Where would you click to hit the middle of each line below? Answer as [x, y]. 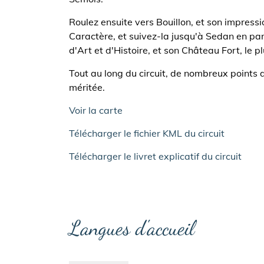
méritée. [88, 87]
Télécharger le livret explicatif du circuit [155, 156]
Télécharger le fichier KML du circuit [147, 133]
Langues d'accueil [132, 228]
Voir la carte [96, 110]
